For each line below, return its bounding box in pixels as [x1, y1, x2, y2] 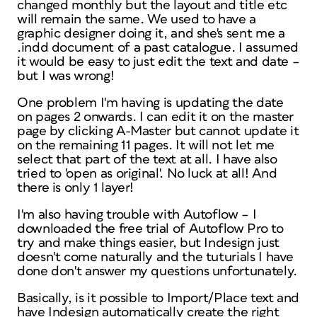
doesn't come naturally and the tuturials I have [17, 250, 294, 264]
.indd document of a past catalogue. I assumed [17, 41, 299, 54]
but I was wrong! [17, 69, 115, 83]
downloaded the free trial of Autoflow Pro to [17, 222, 284, 236]
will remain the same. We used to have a [17, 13, 256, 26]
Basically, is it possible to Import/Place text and [17, 292, 300, 305]
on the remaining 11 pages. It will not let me [17, 139, 275, 152]
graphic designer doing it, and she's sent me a [17, 27, 285, 40]
